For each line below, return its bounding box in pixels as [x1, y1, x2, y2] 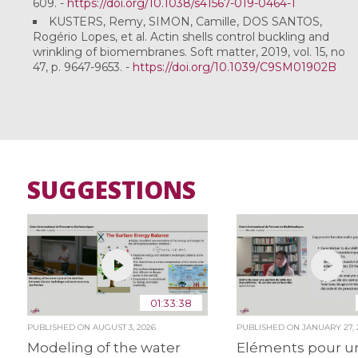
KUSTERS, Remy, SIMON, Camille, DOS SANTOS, [48, 14, 322, 29]
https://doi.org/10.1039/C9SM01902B [132, 59, 336, 74]
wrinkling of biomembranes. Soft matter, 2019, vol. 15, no [32, 44, 345, 59]
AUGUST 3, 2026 [92, 322, 156, 333]
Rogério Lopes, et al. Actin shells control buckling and [32, 29, 329, 44]
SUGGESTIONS [26, 173, 196, 207]
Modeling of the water [26, 340, 181, 356]
